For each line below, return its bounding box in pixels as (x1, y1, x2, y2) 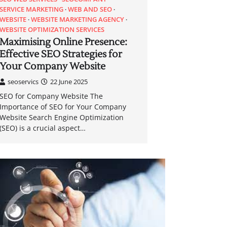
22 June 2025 (50, 77, 88, 86)
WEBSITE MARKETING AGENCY (31, 14, 125, 24)
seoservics (8, 77, 39, 86)
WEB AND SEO (68, 4, 112, 14)
